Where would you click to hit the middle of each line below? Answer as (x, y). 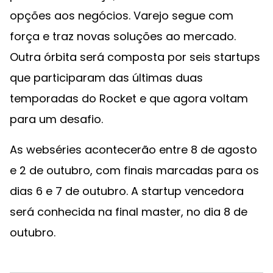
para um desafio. (56, 119)
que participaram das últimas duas (106, 78)
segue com (203, 16)
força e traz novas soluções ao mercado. (123, 36)
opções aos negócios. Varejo (89, 16)
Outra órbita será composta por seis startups (135, 57)
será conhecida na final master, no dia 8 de (129, 212)
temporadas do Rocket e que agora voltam (129, 98)
